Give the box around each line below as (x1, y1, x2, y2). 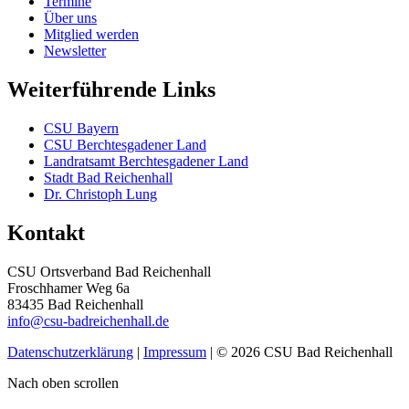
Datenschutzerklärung (7, 343, 133, 360)
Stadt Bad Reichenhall (44, 169, 173, 185)
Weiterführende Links (7, 77, 215, 101)
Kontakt (7, 220, 85, 245)
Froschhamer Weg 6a (7, 279, 130, 296)
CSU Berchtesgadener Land (44, 136, 206, 152)
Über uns (44, 9, 97, 26)
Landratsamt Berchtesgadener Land (44, 152, 248, 169)
